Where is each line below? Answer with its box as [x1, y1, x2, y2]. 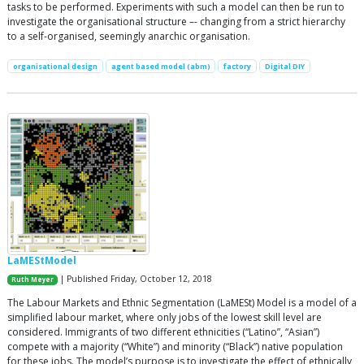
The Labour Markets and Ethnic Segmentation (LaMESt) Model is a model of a [7, 295, 357, 310]
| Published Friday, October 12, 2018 [58, 272, 213, 284]
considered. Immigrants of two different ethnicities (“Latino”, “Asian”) [7, 324, 319, 339]
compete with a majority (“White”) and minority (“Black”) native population [7, 339, 343, 353]
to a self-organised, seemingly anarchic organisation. [7, 28, 250, 43]
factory [223, 60, 252, 71]
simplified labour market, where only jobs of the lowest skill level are [7, 310, 322, 324]
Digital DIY [264, 60, 305, 71]
